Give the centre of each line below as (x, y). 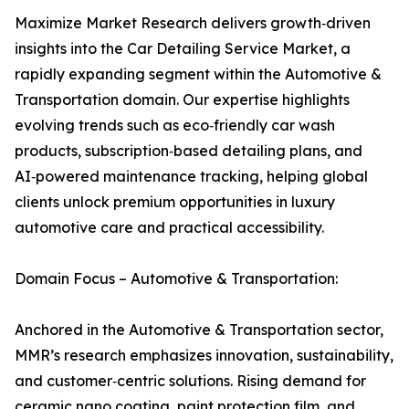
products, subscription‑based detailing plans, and (189, 151)
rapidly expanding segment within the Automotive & (198, 74)
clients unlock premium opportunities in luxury (175, 202)
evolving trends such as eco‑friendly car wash (175, 126)
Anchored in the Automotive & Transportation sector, (199, 330)
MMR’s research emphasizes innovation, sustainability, (204, 356)
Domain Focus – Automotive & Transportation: (176, 279)
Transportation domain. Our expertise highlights (182, 100)
